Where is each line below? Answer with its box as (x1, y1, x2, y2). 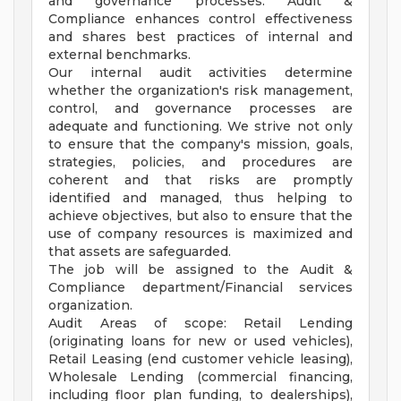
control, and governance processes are (48, 100, 353, 117)
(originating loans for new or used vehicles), (48, 333, 353, 350)
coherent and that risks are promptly (48, 172, 353, 189)
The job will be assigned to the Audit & (48, 261, 353, 278)
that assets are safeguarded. (48, 243, 231, 260)
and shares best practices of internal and (48, 29, 353, 46)
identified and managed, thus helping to (48, 190, 353, 207)
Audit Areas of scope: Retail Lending (48, 315, 353, 332)
